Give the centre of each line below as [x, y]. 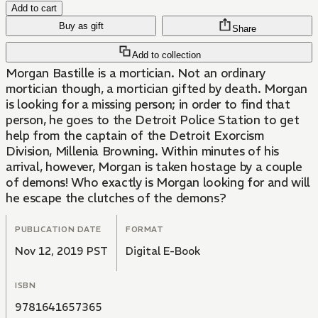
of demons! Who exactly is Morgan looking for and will [158, 183]
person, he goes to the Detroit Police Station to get [153, 120]
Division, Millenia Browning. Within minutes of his [142, 152]
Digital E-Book [163, 251]
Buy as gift [81, 26]
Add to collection [166, 55]
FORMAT [145, 230]
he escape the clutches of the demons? [116, 198]
